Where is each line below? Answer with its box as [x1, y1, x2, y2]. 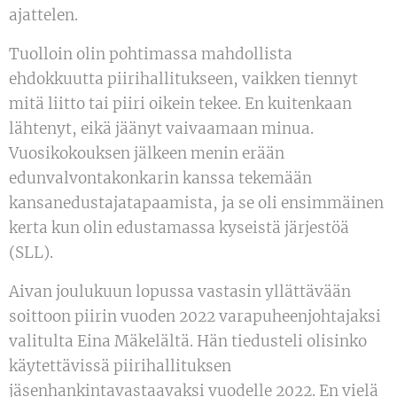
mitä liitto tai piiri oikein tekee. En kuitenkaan [9, 94, 352, 114]
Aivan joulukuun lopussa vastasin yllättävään [9, 282, 351, 302]
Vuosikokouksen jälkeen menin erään [9, 144, 284, 164]
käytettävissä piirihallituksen [9, 356, 231, 377]
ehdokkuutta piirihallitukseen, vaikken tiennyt [9, 69, 358, 90]
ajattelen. [9, 5, 78, 26]
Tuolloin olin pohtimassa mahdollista [9, 44, 292, 65]
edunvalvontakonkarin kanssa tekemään [9, 168, 312, 189]
